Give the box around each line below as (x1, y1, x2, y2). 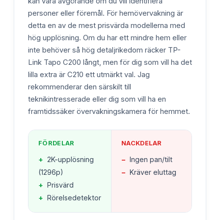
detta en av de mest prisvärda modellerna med (28, 21, 185, 30)
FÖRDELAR (38, 139, 75, 147)
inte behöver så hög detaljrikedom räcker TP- (28, 45, 181, 55)
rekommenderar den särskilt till (28, 82, 131, 91)
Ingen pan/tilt (130, 155, 172, 164)
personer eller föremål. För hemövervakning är (28, 8, 183, 18)
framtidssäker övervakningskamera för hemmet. (28, 107, 190, 116)
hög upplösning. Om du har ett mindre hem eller (28, 33, 187, 42)
